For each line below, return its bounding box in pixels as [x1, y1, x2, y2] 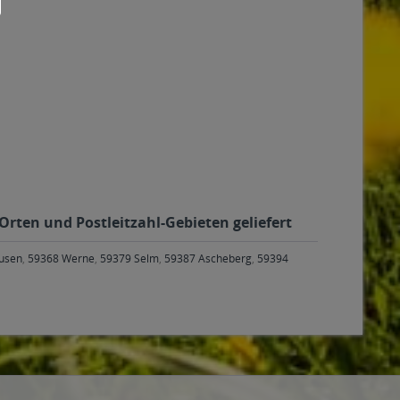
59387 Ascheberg [164, 251, 252, 266]
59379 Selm [100, 251, 159, 266]
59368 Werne [28, 251, 95, 266]
